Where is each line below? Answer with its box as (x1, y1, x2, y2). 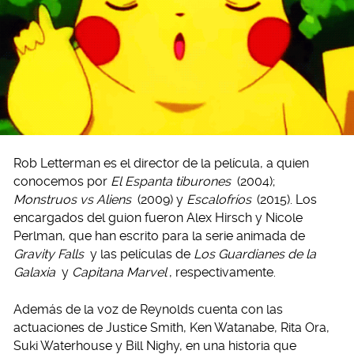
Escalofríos (186, 192, 251, 208)
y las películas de (86, 247, 194, 262)
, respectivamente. (169, 265, 276, 281)
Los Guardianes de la (193, 247, 316, 262)
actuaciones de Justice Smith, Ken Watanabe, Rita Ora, (13, 320, 330, 336)
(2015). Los (254, 192, 317, 208)
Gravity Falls (13, 247, 84, 262)
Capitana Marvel (71, 265, 167, 281)
